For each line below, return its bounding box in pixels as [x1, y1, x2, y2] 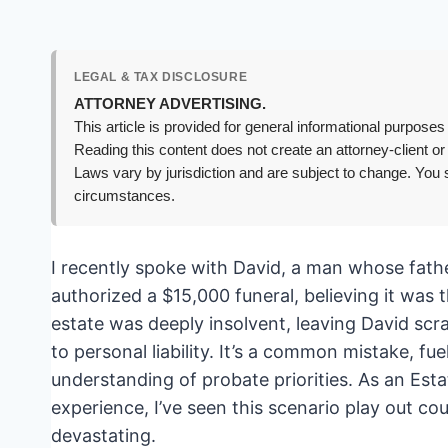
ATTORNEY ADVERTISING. [74, 96, 266, 113]
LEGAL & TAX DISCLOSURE [74, 70, 248, 85]
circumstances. [74, 188, 175, 205]
